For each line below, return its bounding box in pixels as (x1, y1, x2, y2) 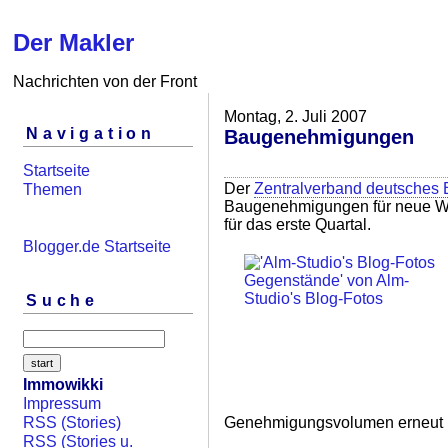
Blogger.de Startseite (23, 237, 171, 255)
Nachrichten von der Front (13, 73, 197, 91)
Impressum (23, 395, 101, 413)
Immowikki (23, 376, 103, 394)
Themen (23, 180, 82, 198)
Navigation (26, 125, 156, 143)
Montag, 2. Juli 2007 (224, 108, 367, 125)
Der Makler (13, 29, 134, 57)
